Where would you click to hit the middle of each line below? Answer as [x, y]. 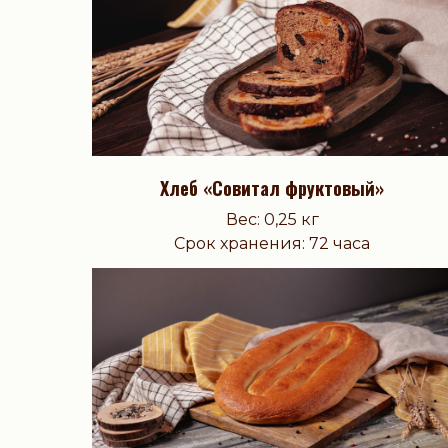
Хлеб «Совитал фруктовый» [272, 188]
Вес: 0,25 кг [272, 220]
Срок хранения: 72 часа [272, 244]
